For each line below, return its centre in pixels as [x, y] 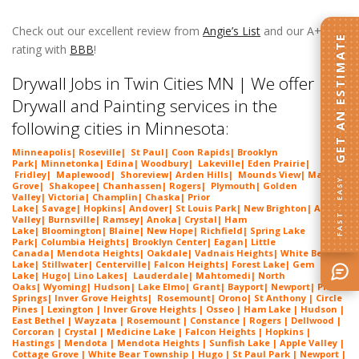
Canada [31, 252]
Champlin [115, 196]
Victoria [67, 196]
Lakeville [219, 163]
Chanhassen [132, 185]
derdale [169, 275]
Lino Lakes [99, 275]
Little [263, 241]
